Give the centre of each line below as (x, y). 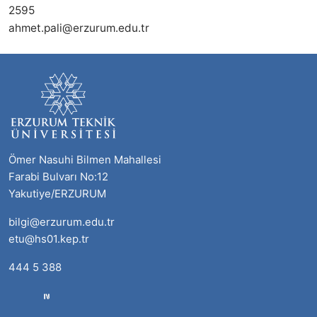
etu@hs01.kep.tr (49, 239)
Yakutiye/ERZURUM (57, 194)
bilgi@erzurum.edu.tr (62, 222)
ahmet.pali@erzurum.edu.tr (79, 28)
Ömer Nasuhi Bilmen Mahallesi (85, 160)
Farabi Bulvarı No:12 (58, 177)
